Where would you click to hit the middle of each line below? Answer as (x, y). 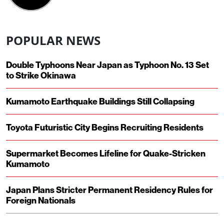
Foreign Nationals (41, 200)
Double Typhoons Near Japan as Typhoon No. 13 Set (107, 65)
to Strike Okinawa (41, 75)
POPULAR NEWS (53, 40)
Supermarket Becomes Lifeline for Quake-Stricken (106, 153)
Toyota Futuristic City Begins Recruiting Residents (105, 127)
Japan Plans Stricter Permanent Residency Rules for (109, 190)
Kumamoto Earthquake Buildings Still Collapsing (100, 101)
